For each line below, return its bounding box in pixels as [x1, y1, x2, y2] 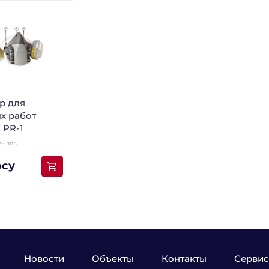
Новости [24, 253, 65, 264]
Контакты [161, 253, 207, 264]
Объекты [91, 253, 134, 264]
